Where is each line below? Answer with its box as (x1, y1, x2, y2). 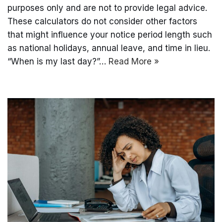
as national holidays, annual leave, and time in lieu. (7, 43, 210, 53)
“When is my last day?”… (7, 56, 109, 66)
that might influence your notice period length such (7, 29, 212, 40)
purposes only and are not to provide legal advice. (7, 2, 207, 13)
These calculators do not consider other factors (7, 16, 197, 26)
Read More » (109, 56, 159, 66)
